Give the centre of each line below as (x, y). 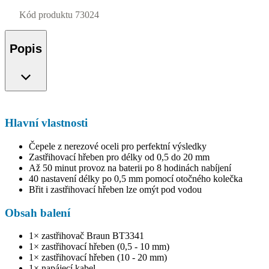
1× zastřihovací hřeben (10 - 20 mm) (98, 258)
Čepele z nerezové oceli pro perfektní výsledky (118, 146)
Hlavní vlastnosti (46, 123)
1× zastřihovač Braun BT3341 (86, 236)
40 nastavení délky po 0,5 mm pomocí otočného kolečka (136, 178)
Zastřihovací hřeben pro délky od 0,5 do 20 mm (119, 157)
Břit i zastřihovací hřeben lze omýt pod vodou (115, 189)
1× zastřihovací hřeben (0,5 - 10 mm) (99, 247)
